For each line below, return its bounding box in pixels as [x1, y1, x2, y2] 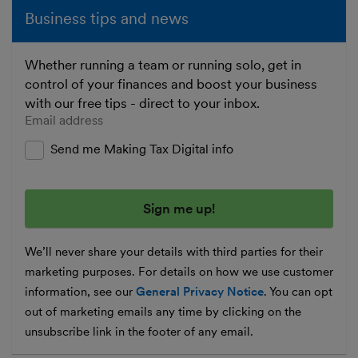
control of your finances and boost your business [25, 76, 317, 92]
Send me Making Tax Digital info [50, 141, 233, 157]
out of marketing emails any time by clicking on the [25, 304, 301, 319]
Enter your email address [25, 113, 165, 128]
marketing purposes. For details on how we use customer [25, 265, 333, 279]
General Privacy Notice [136, 284, 264, 299]
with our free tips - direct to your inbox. [25, 95, 260, 111]
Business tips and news [25, 9, 189, 28]
